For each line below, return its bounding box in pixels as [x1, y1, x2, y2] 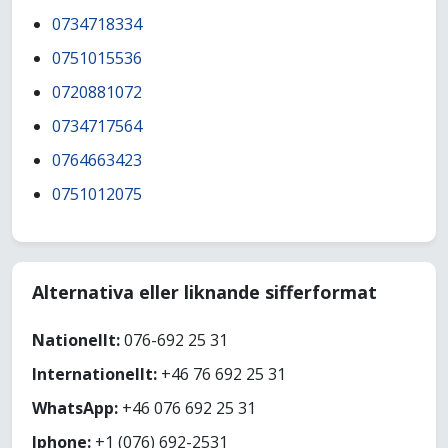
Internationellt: [32, 363, 157, 386]
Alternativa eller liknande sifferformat [32, 280, 377, 305]
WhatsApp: [32, 397, 118, 420]
